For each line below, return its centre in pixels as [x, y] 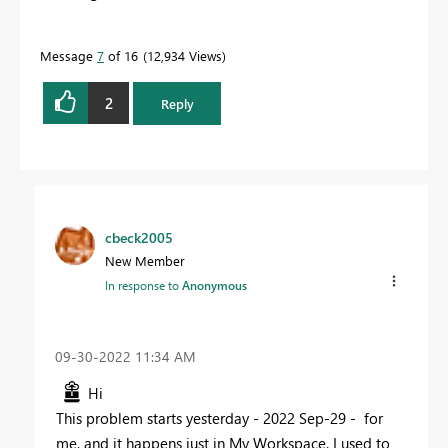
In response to [143, 284]
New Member [145, 260]
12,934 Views [184, 56]
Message [68, 56]
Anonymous [214, 284]
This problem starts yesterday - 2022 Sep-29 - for [219, 417]
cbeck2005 [139, 237]
